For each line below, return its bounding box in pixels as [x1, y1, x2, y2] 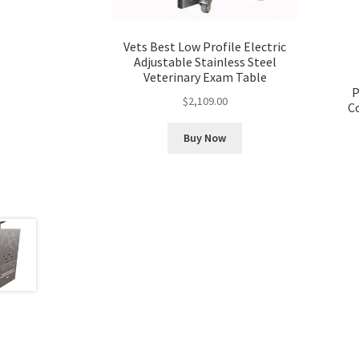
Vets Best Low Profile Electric [123, 38, 287, 55]
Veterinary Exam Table [143, 69, 267, 86]
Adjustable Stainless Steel [133, 54, 276, 71]
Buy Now [184, 131, 227, 146]
